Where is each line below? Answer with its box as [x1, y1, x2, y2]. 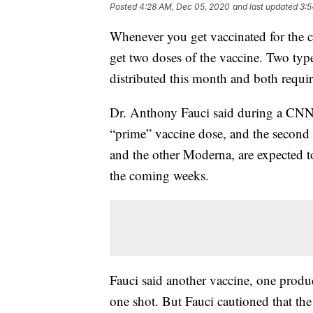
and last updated [233, 1, 298, 13]
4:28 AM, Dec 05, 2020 [139, 1, 230, 13]
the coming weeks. [110, 166, 209, 184]
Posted [110, 1, 139, 13]
